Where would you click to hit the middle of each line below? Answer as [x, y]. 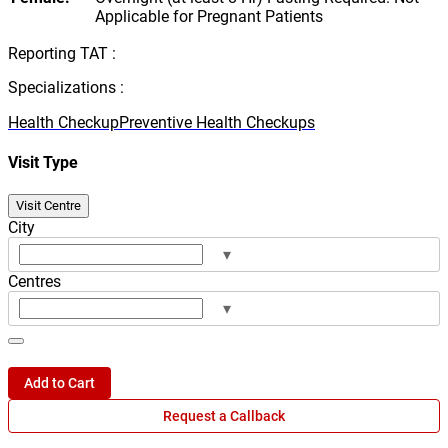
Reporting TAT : [62, 54]
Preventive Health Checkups [217, 123]
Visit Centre [48, 205]
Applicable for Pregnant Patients [209, 17]
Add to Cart [59, 382]
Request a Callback [224, 415]
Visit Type [43, 163]
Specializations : [66, 88]
